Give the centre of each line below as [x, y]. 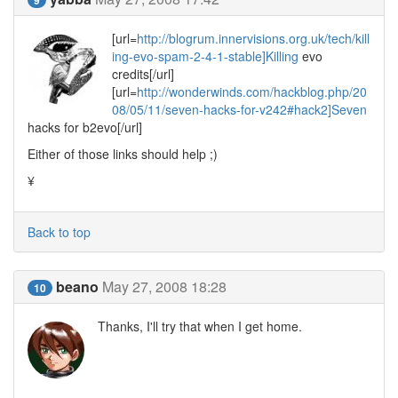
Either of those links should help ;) [123, 154]
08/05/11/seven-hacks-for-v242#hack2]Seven [239, 109]
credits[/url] [143, 74]
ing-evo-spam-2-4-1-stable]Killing [205, 56]
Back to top [59, 232]
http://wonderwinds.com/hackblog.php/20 [252, 92]
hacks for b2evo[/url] [85, 127]
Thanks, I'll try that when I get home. [200, 326]
